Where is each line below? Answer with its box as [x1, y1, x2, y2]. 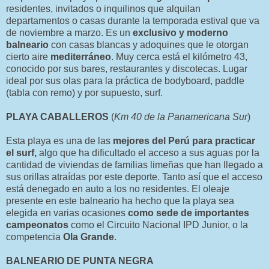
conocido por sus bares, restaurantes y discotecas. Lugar [6, 63, 247, 74]
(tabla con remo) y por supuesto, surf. [6, 87, 163, 98]
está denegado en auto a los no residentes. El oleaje [6, 183, 229, 194]
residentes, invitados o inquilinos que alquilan [6, 3, 201, 14]
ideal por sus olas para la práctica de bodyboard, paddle [6, 75, 244, 86]
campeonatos [6, 219, 68, 230]
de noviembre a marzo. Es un [6, 27, 133, 38]
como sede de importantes [128, 207, 249, 218]
